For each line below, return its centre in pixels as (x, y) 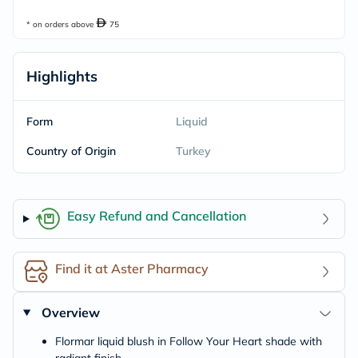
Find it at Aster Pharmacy (132, 268)
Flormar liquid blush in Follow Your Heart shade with (189, 341)
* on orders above (61, 24)
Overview (70, 312)
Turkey (193, 151)
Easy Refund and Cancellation (156, 215)
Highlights (62, 76)
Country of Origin (71, 151)
